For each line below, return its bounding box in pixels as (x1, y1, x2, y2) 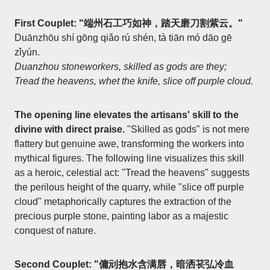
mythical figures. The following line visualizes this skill (14, 153, 244, 163)
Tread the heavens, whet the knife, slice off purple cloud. (14, 76, 253, 86)
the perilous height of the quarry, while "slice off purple (14, 182, 244, 192)
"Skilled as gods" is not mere (125, 124, 250, 134)
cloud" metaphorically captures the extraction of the (14, 196, 231, 207)
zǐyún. (14, 47, 40, 57)
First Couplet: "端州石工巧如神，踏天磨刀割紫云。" (14, 18, 243, 28)
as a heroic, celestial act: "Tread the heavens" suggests (14, 168, 250, 178)
